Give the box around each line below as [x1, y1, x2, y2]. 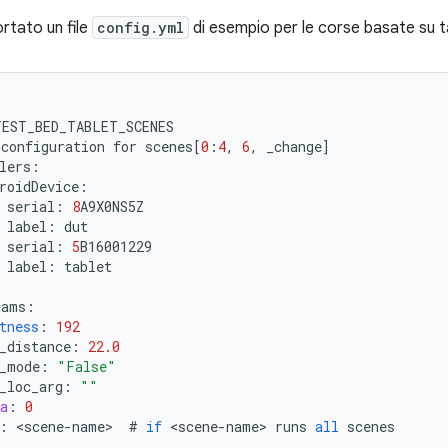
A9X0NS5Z [80, 197, 144, 216]
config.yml [97, 18, 184, 37]
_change [266, 137, 322, 156]
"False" [57, 357, 116, 376]
